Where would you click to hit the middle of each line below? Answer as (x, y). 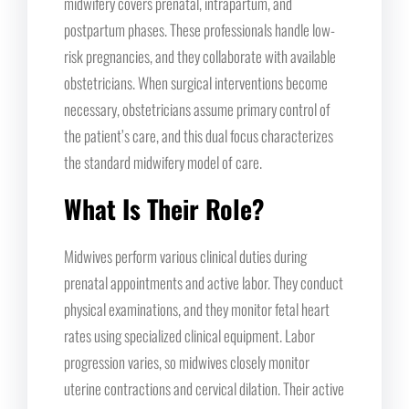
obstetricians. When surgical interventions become (196, 82)
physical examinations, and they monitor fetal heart (197, 309)
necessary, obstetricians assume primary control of (197, 109)
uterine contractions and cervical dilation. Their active (204, 388)
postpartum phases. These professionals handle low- (199, 29)
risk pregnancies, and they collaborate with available (200, 56)
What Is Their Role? (164, 208)
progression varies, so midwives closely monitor (187, 362)
